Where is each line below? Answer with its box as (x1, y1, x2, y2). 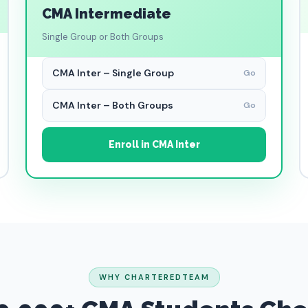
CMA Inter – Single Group (52, 67, 174, 79)
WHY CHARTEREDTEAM (98, 272, 210, 282)
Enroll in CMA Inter (108, 139, 200, 150)
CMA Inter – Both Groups (52, 99, 173, 111)
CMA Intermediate (42, 5, 171, 22)
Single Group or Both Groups (42, 31, 164, 43)
